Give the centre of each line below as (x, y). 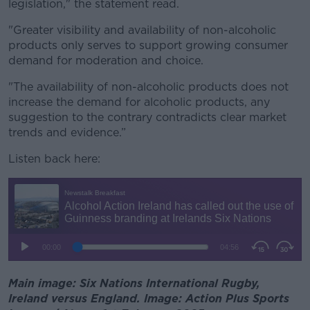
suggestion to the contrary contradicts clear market (147, 118)
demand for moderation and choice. (106, 61)
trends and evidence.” (67, 133)
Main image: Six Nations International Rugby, (134, 284)
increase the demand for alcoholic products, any (139, 102)
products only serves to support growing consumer (148, 46)
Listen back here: (54, 159)
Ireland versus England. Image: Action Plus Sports (149, 299)
